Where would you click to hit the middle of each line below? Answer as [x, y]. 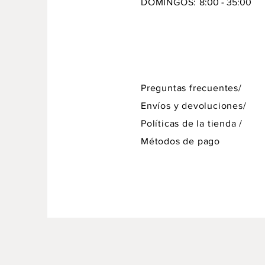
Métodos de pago [180, 141]
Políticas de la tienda [190, 123]
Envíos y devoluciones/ [194, 105]
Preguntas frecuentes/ [193, 88]
